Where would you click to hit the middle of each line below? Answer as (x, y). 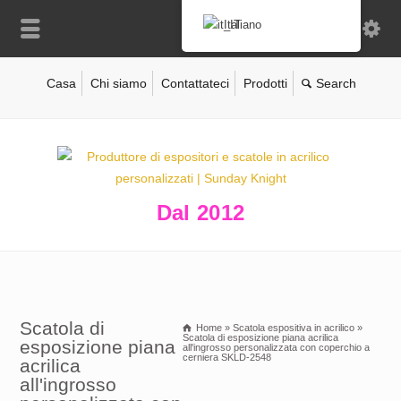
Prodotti (265, 83)
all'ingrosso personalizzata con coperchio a (276, 347)
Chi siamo (118, 83)
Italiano (243, 25)
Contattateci (195, 83)
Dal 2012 (200, 213)
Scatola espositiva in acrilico (293, 328)
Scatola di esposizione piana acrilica (260, 337)
